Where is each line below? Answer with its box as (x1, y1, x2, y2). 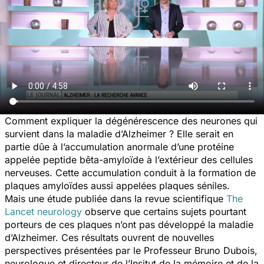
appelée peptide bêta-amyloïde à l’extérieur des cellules (5, 153, 253, 166)
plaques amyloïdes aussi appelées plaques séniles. (5, 179, 230, 192)
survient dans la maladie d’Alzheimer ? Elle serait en (5, 127, 233, 140)
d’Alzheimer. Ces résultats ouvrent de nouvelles (5, 231, 214, 243)
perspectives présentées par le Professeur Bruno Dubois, (5, 244, 258, 256)
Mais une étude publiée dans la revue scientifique (5, 192, 223, 204)
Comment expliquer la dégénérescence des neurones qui (5, 114, 258, 127)
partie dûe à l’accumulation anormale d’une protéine (5, 140, 234, 153)
